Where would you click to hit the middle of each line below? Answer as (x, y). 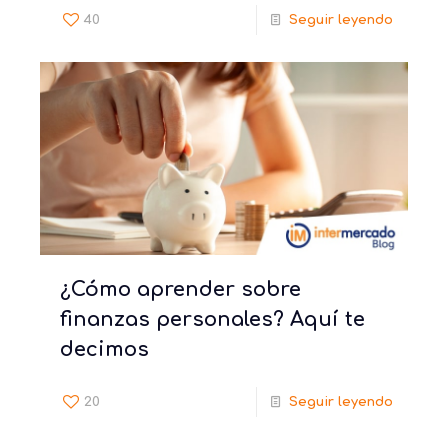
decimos (104, 349)
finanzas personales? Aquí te (212, 319)
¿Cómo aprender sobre (180, 289)
